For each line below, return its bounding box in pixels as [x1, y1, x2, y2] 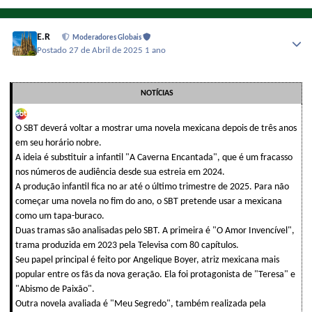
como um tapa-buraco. [15, 210, 104, 221]
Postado [37, 46, 70, 55]
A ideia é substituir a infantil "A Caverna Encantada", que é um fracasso [15, 152, 292, 163]
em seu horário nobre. [15, 137, 104, 148]
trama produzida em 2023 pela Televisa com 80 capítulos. [15, 240, 241, 251]
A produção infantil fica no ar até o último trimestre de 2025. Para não [15, 181, 289, 192]
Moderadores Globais [72, 34, 143, 42]
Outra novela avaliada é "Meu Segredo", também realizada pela [15, 298, 266, 309]
